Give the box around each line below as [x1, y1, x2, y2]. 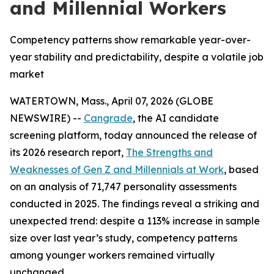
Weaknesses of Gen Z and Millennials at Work [10, 163, 224, 176]
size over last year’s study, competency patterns [10, 232, 237, 244]
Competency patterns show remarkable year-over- [10, 34, 251, 46]
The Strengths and [126, 146, 213, 158]
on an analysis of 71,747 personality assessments [10, 180, 237, 193]
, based [224, 163, 259, 176]
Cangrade [84, 112, 133, 124]
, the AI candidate [133, 112, 219, 124]
